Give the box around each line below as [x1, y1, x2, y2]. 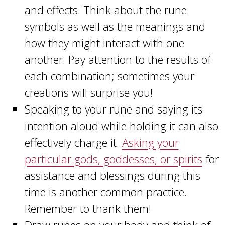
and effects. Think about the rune [24, 2, 187, 18]
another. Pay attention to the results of [24, 52, 211, 67]
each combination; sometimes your [24, 68, 194, 84]
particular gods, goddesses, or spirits [24, 151, 202, 167]
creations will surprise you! [24, 85, 153, 100]
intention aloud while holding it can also [24, 118, 218, 134]
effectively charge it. [24, 135, 122, 150]
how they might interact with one [24, 35, 184, 51]
